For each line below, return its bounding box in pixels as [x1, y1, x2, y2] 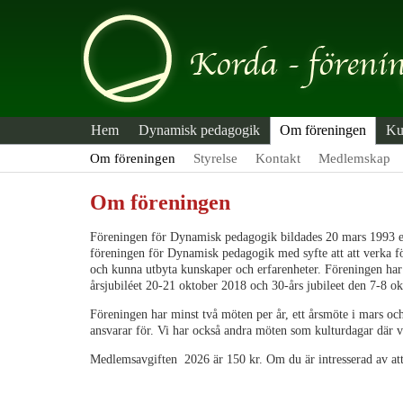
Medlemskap [318, 151, 390, 166]
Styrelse [193, 151, 237, 166]
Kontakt [255, 151, 300, 166]
